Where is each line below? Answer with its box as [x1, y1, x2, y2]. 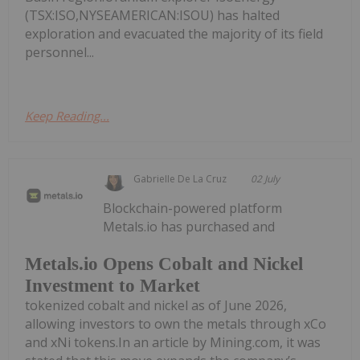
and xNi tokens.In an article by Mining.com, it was [25, 333, 321, 351]
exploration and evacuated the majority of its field [25, 25, 323, 43]
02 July [251, 172, 280, 186]
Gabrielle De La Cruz [133, 172, 227, 186]
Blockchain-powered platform [103, 199, 283, 218]
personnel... [25, 43, 94, 62]
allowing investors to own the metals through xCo [25, 314, 326, 333]
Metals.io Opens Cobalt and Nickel [25, 253, 303, 274]
